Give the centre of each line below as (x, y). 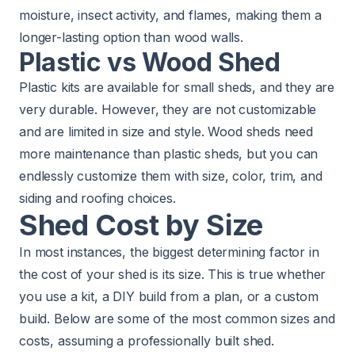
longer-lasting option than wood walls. (131, 37)
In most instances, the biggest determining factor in (169, 252)
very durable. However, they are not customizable (168, 109)
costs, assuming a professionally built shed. (147, 340)
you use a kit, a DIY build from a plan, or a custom (169, 296)
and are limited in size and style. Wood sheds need (166, 131)
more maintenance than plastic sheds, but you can (169, 153)
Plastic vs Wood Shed (150, 62)
